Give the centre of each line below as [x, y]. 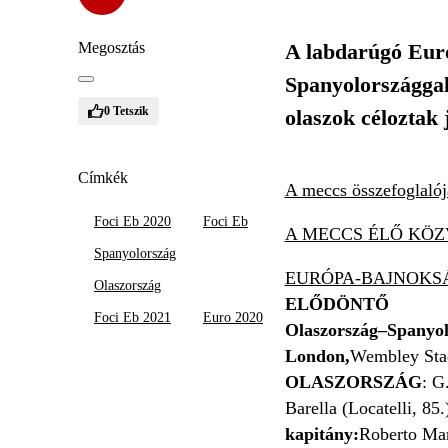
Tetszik [131, 110]
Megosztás [111, 47]
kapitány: [321, 434]
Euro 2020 [233, 317]
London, [317, 356]
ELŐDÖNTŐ [336, 304]
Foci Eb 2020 [132, 221]
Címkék [103, 177]
